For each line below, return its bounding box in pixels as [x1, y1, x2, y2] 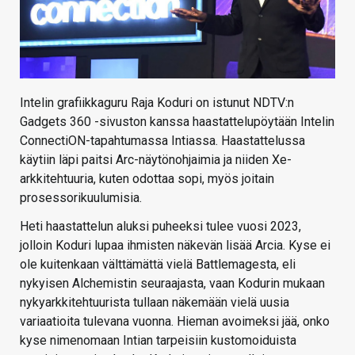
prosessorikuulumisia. [20, 189, 142, 205]
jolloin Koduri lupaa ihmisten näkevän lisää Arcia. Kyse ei [20, 237, 330, 253]
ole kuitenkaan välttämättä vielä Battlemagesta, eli [20, 256, 296, 272]
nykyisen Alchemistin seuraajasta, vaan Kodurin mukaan [20, 275, 325, 291]
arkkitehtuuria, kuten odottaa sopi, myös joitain [20, 170, 274, 186]
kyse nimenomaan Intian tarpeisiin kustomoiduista [20, 332, 296, 348]
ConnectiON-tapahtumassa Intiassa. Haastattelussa [20, 132, 305, 148]
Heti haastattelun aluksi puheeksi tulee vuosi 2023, [20, 218, 301, 234]
